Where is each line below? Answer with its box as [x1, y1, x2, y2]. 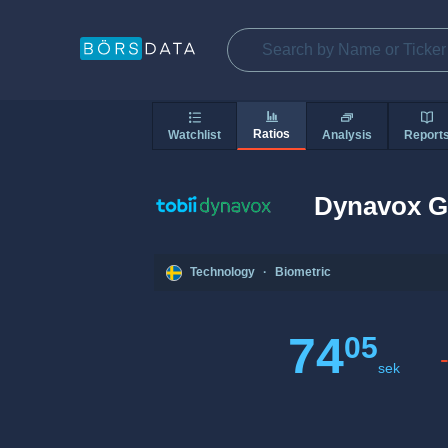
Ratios [253, 127, 290, 142]
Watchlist [168, 127, 221, 142]
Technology [190, 265, 255, 280]
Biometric [275, 265, 331, 280]
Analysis [322, 127, 372, 142]
